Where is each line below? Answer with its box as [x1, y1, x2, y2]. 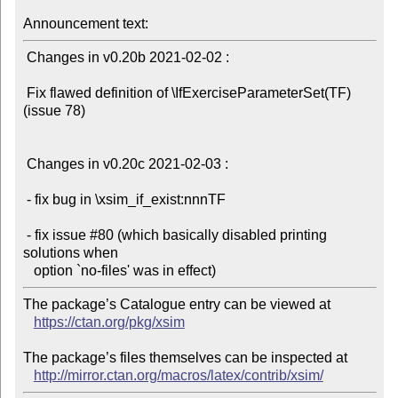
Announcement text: [22, 16, 148, 32]
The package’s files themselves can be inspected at [22, 350, 347, 366]
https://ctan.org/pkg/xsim [33, 314, 185, 330]
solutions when [22, 245, 118, 261]
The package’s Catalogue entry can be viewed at [22, 297, 330, 313]
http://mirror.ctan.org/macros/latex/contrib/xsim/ [33, 368, 323, 384]
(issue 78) [22, 103, 85, 119]
